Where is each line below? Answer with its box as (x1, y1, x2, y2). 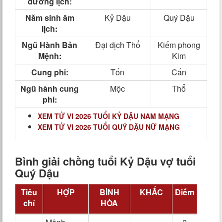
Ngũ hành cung (20, 83, 79, 94)
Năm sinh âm (25, 12, 74, 23)
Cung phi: (31, 66, 68, 78)
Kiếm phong (158, 39, 200, 51)
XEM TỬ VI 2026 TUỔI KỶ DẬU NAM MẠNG (38, 111, 179, 121)
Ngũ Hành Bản (22, 39, 77, 51)
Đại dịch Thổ (95, 39, 140, 51)
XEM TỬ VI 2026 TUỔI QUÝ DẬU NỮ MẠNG (38, 122, 180, 132)
